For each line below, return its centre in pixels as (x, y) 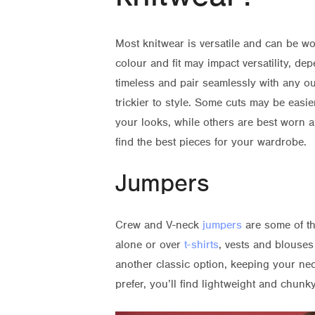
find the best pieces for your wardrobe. (211, 142)
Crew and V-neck (159, 225)
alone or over (150, 244)
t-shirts (201, 244)
